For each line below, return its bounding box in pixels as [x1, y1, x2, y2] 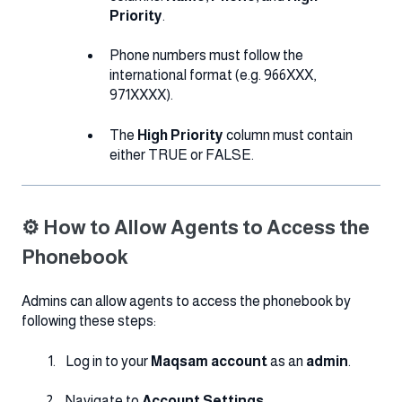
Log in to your [66, 353, 151, 369]
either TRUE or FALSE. [109, 146, 254, 162]
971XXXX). [109, 87, 173, 103]
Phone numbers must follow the [109, 48, 303, 64]
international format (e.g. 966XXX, [109, 67, 316, 83]
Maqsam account [151, 353, 270, 369]
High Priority [137, 127, 223, 143]
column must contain [223, 127, 353, 143]
